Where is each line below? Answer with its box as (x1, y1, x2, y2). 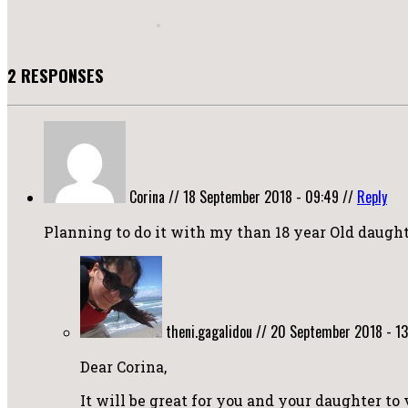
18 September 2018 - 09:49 (183, 185, 339, 208)
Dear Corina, (80, 356, 167, 376)
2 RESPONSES (7, 62, 104, 87)
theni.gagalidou (166, 320, 252, 342)
